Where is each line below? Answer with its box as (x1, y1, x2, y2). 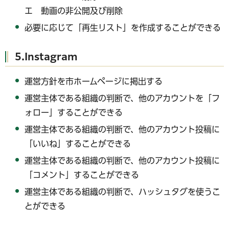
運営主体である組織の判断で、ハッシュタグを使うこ (25, 187, 221, 196)
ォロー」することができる (25, 108, 123, 117)
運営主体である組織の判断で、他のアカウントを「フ (25, 94, 220, 103)
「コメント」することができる (25, 170, 140, 179)
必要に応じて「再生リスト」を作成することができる (25, 23, 221, 32)
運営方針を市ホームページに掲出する (25, 77, 163, 86)
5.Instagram (15, 52, 78, 62)
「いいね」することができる (25, 140, 131, 148)
